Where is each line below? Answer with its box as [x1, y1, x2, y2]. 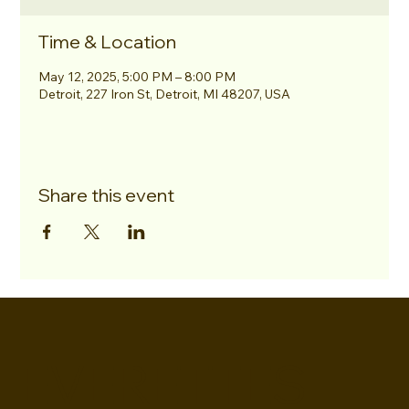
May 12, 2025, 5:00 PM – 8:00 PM [38, 68, 236, 85]
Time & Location [38, 30, 177, 53]
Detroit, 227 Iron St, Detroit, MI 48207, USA [38, 86, 291, 102]
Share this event [38, 184, 175, 206]
